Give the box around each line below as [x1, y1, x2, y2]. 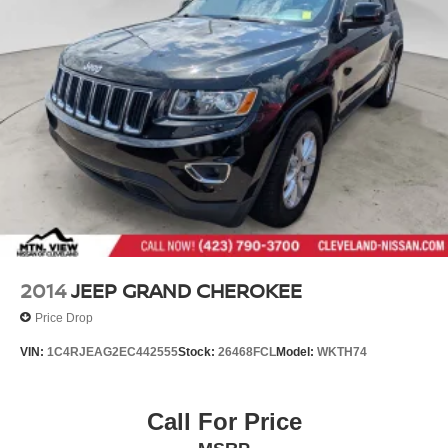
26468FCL [218, 345, 276, 360]
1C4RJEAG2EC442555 [47, 345, 178, 360]
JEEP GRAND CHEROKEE [71, 277, 302, 305]
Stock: [178, 345, 218, 360]
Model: [276, 345, 317, 360]
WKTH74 [317, 345, 367, 360]
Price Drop [35, 310, 93, 325]
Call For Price [146, 407, 302, 435]
